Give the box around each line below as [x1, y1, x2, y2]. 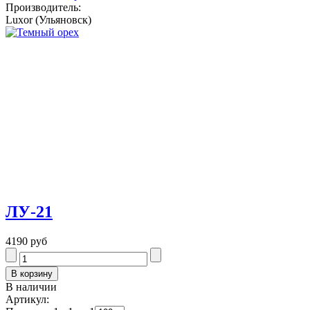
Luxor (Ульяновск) [6, 13, 91, 26]
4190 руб [6, 235, 47, 247]
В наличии [6, 280, 57, 293]
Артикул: [6, 293, 49, 305]
